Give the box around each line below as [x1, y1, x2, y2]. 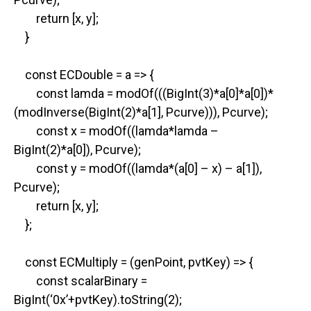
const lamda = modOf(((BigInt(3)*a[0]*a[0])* [14, 85, 274, 101]
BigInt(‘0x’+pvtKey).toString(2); [14, 292, 182, 307]
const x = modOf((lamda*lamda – [14, 123, 219, 138]
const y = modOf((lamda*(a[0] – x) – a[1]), [14, 160, 262, 176]
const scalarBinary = [14, 273, 147, 288]
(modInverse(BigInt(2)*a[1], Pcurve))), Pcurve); [14, 104, 268, 119]
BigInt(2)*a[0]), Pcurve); [14, 142, 141, 157]
